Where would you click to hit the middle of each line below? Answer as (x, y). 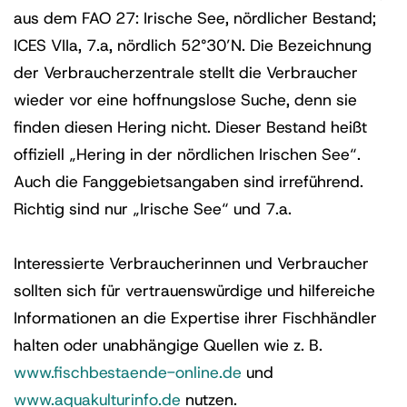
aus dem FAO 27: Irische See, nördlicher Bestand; (195, 18)
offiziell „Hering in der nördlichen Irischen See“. (187, 154)
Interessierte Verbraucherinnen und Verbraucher (191, 263)
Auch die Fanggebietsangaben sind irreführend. (189, 182)
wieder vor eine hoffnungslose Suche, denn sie (185, 100)
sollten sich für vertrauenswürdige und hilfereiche (194, 291)
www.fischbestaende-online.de (128, 372)
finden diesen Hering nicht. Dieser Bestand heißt (190, 127)
